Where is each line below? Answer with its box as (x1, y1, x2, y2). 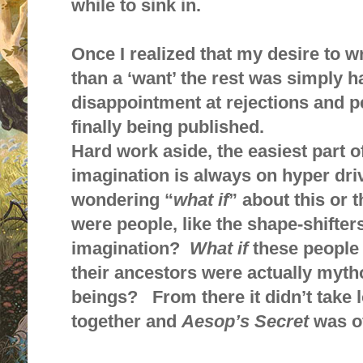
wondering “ (71, 190, 173, 211)
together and (71, 311, 181, 332)
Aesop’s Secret (181, 311, 309, 332)
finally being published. (71, 117, 264, 138)
